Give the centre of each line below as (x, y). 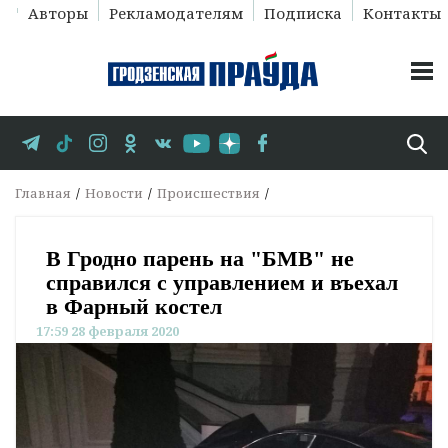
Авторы (57, 13)
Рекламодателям (175, 13)
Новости (114, 193)
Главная (43, 193)
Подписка (302, 13)
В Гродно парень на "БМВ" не (200, 259)
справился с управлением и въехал (222, 283)
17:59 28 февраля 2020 (107, 331)
